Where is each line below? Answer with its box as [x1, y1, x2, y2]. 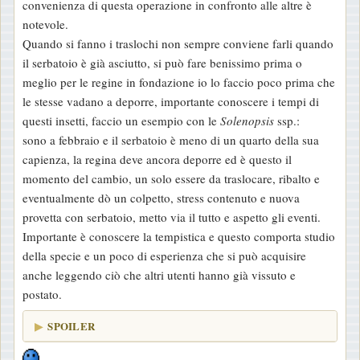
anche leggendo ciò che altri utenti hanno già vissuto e [22, 267, 296, 284]
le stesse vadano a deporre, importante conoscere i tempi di [22, 93, 319, 110]
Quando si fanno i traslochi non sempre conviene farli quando [22, 35, 333, 52]
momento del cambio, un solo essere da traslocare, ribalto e [22, 170, 320, 187]
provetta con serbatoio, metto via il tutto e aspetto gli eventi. [22, 209, 321, 226]
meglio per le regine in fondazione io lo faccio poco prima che [22, 74, 335, 91]
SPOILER [47, 318, 96, 334]
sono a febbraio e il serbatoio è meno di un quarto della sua [22, 132, 319, 149]
